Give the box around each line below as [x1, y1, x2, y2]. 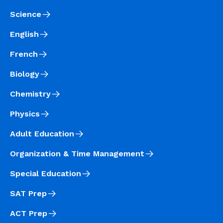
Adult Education [10, 128, 74, 138]
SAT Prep [10, 188, 47, 198]
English [10, 29, 39, 39]
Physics [10, 109, 40, 118]
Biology [10, 69, 39, 79]
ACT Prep [10, 208, 47, 218]
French [10, 49, 38, 59]
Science [10, 9, 41, 19]
